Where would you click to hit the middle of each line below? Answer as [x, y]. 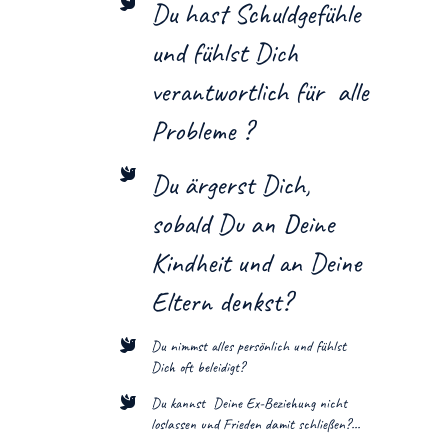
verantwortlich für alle [259, 91]
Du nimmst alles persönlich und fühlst [248, 346]
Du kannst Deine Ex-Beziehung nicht [249, 403]
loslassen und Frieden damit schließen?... [255, 424]
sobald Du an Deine [242, 223]
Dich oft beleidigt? [198, 367]
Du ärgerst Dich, [231, 184]
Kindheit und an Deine [256, 262]
